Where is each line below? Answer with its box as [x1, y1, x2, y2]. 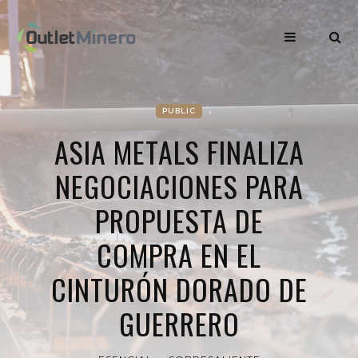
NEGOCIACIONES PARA [54, 165, 304, 207]
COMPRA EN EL [97, 233, 261, 276]
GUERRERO [118, 302, 240, 344]
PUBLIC [162, 106, 196, 115]
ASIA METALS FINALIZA [54, 130, 304, 173]
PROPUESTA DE [94, 199, 264, 241]
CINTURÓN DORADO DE [50, 268, 308, 310]
